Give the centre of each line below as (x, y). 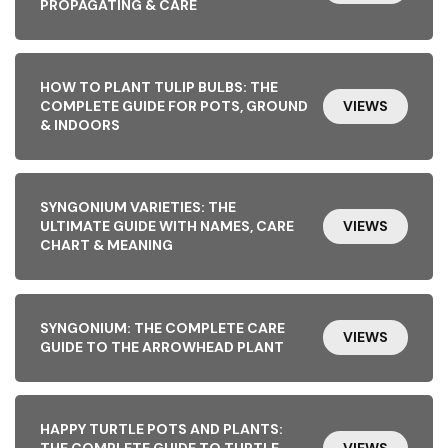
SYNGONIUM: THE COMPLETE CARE (162, 327)
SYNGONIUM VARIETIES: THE (137, 207)
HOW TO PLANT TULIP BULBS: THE (158, 87)
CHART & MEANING (106, 245)
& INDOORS (79, 125)
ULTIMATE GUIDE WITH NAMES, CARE (166, 226)
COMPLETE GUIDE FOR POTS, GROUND (173, 106)
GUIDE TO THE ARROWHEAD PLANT (161, 346)
